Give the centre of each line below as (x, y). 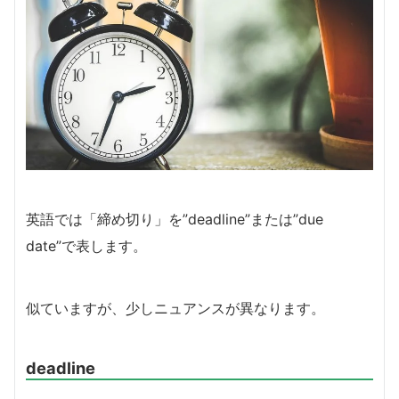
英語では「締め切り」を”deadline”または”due (175, 219)
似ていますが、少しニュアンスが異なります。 (175, 308)
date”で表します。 (86, 245)
